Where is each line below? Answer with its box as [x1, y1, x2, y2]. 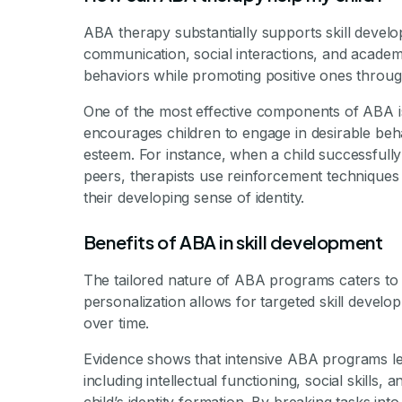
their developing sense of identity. [83, 188, 305, 206]
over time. [83, 314, 150, 332]
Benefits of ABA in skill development [83, 231, 383, 253]
